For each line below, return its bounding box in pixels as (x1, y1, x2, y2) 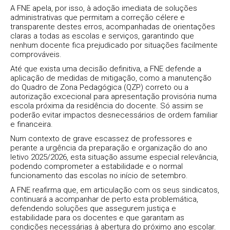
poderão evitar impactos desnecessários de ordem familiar (10, 110, 218, 120)
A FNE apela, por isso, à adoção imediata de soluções (10, 3, 197, 13)
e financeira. (10, 119, 53, 129)
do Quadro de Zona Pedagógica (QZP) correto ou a (10, 82, 188, 92)
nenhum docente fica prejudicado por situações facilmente (10, 40, 218, 50)
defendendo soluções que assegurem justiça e (10, 203, 176, 213)
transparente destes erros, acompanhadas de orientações (10, 22, 215, 31)
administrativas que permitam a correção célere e (10, 12, 185, 22)
